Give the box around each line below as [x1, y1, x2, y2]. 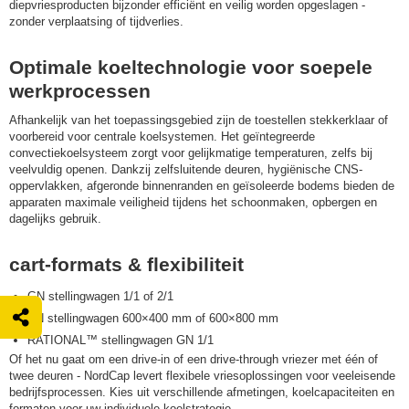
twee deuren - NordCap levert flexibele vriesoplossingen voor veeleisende [9, 369, 395, 383]
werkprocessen [9, 80, 151, 101]
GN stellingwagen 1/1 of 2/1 [27, 289, 173, 303]
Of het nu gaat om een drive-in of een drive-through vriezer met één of [9, 352, 378, 366]
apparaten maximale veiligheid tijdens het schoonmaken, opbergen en [9, 195, 377, 209]
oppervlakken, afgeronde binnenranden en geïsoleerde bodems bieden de [9, 179, 394, 193]
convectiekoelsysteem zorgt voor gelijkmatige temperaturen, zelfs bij [9, 146, 372, 160]
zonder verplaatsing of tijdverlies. [9, 15, 184, 28]
